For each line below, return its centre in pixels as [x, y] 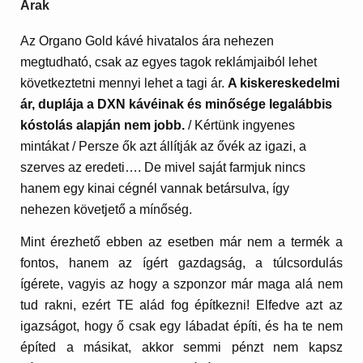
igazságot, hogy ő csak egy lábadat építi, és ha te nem [181, 326]
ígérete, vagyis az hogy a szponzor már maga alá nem [181, 284]
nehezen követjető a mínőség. [107, 210]
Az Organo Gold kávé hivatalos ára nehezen [147, 41]
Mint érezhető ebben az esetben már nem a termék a [181, 241]
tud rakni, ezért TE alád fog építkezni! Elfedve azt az [181, 305]
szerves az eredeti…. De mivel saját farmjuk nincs [163, 168]
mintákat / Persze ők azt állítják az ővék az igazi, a [164, 147]
